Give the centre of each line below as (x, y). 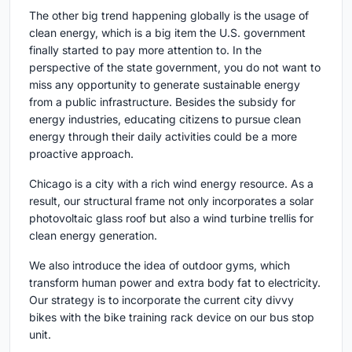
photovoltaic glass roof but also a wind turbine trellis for (171, 218)
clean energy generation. (93, 235)
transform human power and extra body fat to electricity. (175, 282)
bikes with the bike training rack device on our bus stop (172, 317)
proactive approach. (81, 154)
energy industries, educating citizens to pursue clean (165, 119)
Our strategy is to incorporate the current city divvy (161, 300)
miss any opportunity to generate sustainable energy (165, 84)
